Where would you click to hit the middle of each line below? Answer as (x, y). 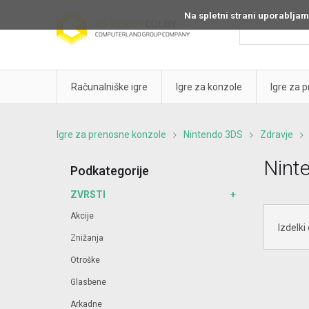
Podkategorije (110, 171)
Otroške (85, 260)
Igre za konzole (209, 87)
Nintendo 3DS (213, 134)
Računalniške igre (109, 87)
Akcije (82, 216)
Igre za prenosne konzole (111, 134)
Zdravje (277, 134)
